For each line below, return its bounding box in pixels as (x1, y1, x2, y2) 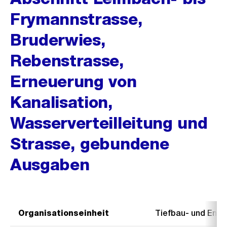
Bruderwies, (10, 30, 106, 49)
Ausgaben (10, 155, 90, 174)
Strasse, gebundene (10, 134, 169, 153)
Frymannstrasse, (10, 10, 143, 28)
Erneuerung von (10, 72, 137, 91)
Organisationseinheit (18, 208, 109, 218)
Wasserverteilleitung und (10, 113, 208, 132)
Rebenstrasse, (10, 51, 124, 70)
